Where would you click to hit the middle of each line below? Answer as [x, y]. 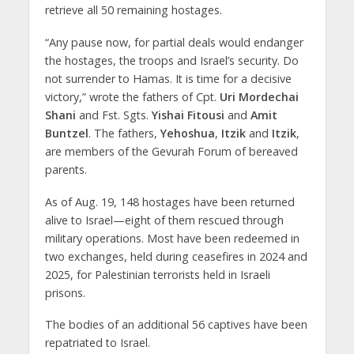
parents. [66, 169]
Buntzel [66, 133]
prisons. [65, 292]
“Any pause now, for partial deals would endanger [174, 42]
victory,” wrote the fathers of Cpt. [132, 96]
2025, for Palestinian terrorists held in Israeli [157, 274]
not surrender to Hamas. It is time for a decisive [168, 78]
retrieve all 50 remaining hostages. [133, 9]
